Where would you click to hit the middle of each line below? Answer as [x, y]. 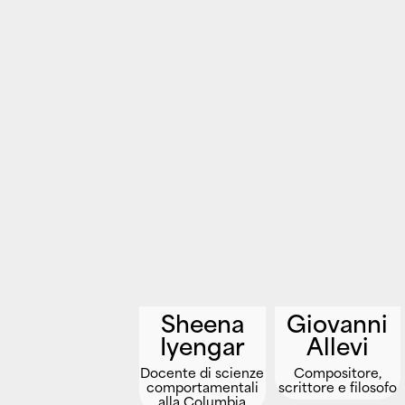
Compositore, [337, 372]
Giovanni [338, 322]
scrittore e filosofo [337, 387]
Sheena [202, 322]
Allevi [337, 345]
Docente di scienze [202, 372]
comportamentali [202, 387]
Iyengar [202, 345]
